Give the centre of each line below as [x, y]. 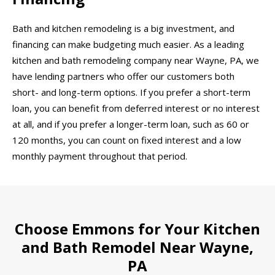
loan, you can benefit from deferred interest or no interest [136, 108]
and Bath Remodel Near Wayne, [137, 247]
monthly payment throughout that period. [100, 156]
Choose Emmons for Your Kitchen [137, 228]
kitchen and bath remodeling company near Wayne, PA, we [136, 60]
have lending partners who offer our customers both [123, 76]
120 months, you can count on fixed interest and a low [127, 140]
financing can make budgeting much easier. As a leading [128, 45]
